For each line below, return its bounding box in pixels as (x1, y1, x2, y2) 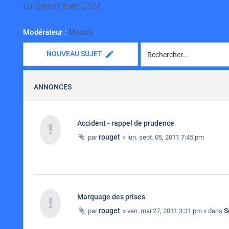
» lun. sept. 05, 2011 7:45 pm (121, 133, 204, 141)
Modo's (68, 28, 93, 37)
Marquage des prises (77, 193, 145, 201)
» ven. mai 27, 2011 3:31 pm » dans (121, 207, 224, 215)
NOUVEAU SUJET (47, 50, 102, 58)
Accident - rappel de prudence (77, 119, 174, 127)
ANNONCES (34, 83, 72, 91)
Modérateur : (23, 28, 66, 37)
